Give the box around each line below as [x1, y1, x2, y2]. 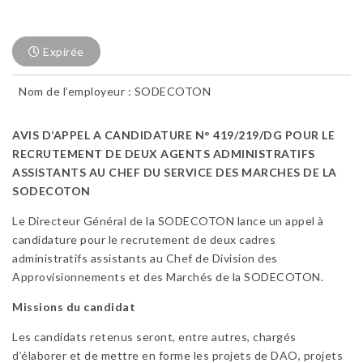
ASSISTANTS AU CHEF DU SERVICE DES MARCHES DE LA [12, 165, 337, 179]
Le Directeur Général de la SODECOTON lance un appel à [12, 214, 324, 228]
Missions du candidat [12, 300, 135, 314]
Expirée [40, 45, 84, 58]
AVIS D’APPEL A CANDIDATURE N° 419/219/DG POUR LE [12, 128, 335, 142]
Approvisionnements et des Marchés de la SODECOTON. [12, 270, 323, 284]
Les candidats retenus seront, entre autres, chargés [12, 330, 297, 344]
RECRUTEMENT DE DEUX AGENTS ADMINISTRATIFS [12, 147, 315, 160]
